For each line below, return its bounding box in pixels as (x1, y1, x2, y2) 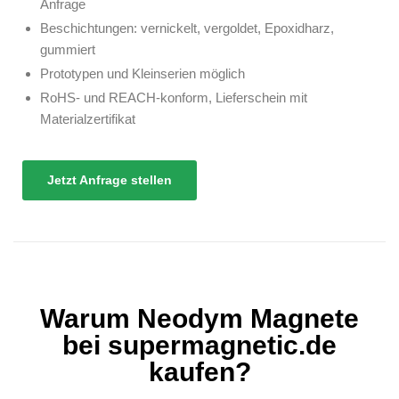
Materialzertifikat (40, 111, 135, 127)
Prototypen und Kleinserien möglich (40, 66, 245, 82)
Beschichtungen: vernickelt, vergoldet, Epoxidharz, (40, 20, 334, 37)
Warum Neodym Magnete (40, 303, 359, 333)
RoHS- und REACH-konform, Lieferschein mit (40, 90, 307, 106)
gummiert (40, 42, 95, 58)
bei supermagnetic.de (62, 330, 337, 360)
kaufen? (148, 356, 251, 387)
